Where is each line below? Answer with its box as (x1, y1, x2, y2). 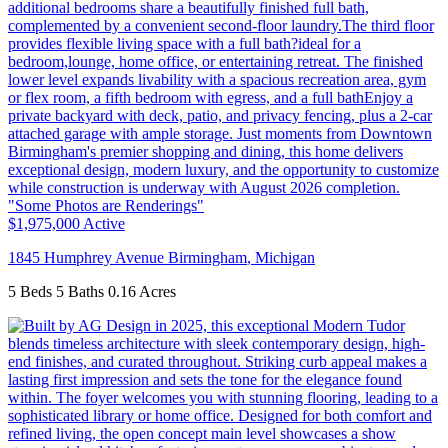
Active (83, 215, 125, 233)
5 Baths (56, 283, 104, 301)
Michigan (255, 249, 315, 267)
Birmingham (168, 249, 247, 267)
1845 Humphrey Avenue (8, 249, 168, 267)
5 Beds (8, 283, 52, 301)
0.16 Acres (108, 283, 176, 301)
